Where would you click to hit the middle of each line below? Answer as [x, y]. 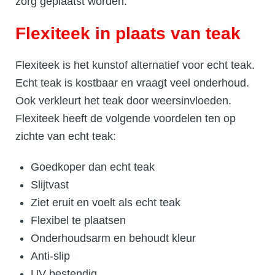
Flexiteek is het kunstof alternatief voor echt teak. [135, 65]
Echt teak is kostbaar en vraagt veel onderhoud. [132, 83]
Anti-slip [50, 256]
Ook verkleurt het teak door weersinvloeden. [123, 100]
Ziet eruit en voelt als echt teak [106, 202]
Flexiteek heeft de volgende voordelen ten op [126, 118]
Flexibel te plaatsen [78, 220]
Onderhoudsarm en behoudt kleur [113, 238]
